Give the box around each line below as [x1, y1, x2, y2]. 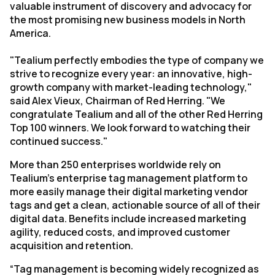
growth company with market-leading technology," [10, 80, 252, 94]
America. [10, 26, 51, 40]
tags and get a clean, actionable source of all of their [10, 198, 260, 212]
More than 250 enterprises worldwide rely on [10, 158, 221, 171]
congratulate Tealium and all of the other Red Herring [10, 107, 263, 121]
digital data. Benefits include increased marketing [10, 212, 246, 225]
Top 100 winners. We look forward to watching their [10, 121, 250, 134]
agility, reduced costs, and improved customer [10, 225, 230, 239]
